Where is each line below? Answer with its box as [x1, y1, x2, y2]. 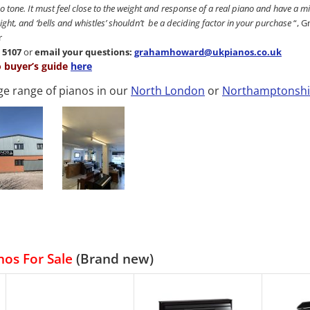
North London [131, 83, 205, 98]
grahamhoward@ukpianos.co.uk [134, 46, 282, 58]
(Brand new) [73, 250, 154, 267]
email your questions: [35, 46, 134, 58]
